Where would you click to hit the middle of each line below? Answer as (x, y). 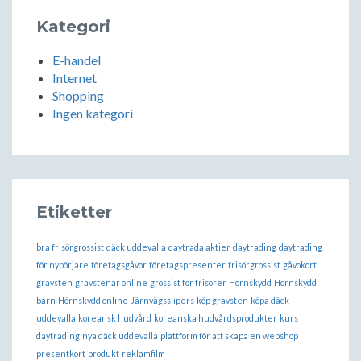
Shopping (78, 95)
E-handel (77, 60)
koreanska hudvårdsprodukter (216, 317)
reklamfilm (143, 353)
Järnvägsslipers (162, 300)
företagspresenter (187, 264)
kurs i (291, 317)
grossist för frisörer (188, 282)
